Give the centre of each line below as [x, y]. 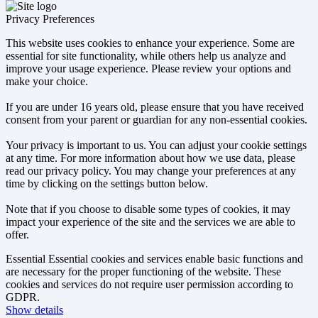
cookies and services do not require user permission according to [149, 284]
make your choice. [47, 81]
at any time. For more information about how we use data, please [150, 158]
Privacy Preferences [50, 18]
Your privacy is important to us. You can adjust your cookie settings [156, 145]
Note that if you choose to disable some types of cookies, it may [148, 209]
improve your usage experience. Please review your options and [148, 68]
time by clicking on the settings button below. [107, 183]
